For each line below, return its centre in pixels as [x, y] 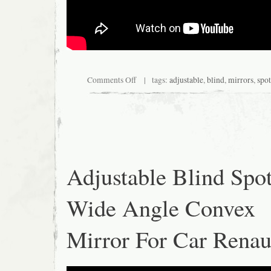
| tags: [153, 80]
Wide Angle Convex [161, 208]
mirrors [241, 80]
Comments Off [112, 80]
